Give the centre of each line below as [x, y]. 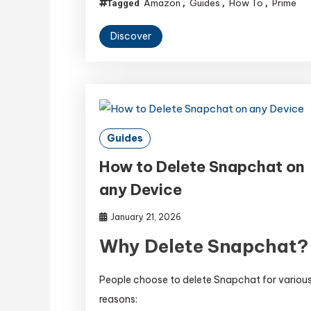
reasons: [119, 299]
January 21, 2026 [146, 217]
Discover [131, 36]
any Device [141, 189]
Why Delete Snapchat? [204, 246]
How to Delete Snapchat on [202, 166]
